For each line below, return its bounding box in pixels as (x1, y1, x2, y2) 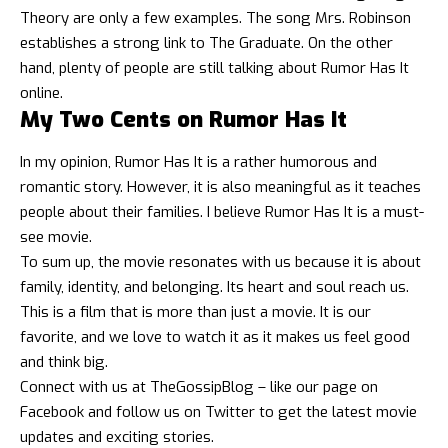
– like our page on (254, 376, 378, 397)
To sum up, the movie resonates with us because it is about (20, 251, 421, 272)
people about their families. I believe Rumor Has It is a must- (20, 201, 424, 222)
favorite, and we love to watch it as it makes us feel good (20, 326, 410, 347)
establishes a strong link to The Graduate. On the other (20, 33, 393, 54)
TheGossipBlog (150, 376, 254, 397)
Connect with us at (20, 376, 150, 397)
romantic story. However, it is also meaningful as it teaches (20, 176, 421, 197)
